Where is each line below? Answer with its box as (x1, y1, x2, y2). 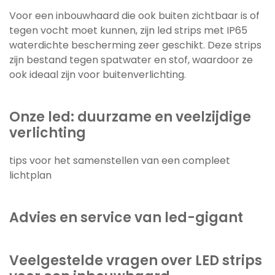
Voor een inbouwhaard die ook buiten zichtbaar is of (9, 8, 260, 23)
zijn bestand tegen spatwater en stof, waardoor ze (9, 52, 253, 67)
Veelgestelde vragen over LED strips (9, 250, 262, 270)
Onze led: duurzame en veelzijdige (9, 107, 251, 126)
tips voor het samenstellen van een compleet (9, 153, 230, 168)
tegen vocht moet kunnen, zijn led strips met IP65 (9, 23, 247, 37)
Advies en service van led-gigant (9, 207, 243, 227)
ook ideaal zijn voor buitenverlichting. (9, 67, 186, 82)
